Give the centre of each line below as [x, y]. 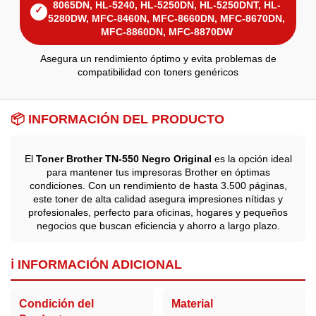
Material [192, 304]
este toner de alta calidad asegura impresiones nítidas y [158, 199]
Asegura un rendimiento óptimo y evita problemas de [158, 58]
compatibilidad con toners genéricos [158, 72]
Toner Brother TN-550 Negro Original [123, 158]
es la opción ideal [251, 158]
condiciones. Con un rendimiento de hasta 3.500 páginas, [158, 185]
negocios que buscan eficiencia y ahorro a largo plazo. [158, 225]
